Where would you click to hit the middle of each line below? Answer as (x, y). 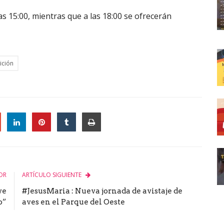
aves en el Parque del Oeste (73, 202)
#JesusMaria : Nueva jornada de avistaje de (102, 191)
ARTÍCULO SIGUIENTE (52, 174)
